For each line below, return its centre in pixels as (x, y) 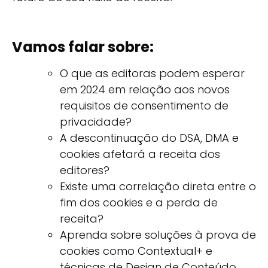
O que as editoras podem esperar (152, 73)
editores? (85, 170)
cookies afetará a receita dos (140, 154)
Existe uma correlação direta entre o (158, 186)
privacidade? (96, 121)
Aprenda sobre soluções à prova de (158, 234)
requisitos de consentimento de (144, 105)
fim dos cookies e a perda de (139, 202)
